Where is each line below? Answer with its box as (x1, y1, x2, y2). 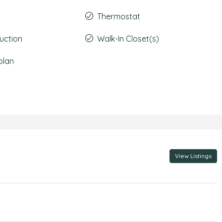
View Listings (174, 152, 212, 160)
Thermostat (97, 11, 140, 21)
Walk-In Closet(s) (97, 34, 159, 44)
